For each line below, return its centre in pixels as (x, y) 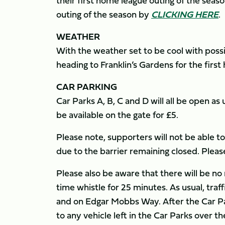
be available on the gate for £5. (117, 115)
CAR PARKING (87, 87)
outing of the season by (104, 14)
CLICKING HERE (185, 14)
